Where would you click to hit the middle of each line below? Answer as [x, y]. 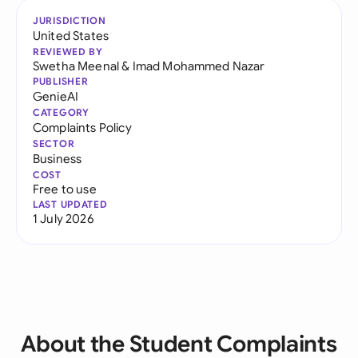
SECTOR [54, 143]
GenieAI [56, 96]
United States [71, 36]
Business [58, 159]
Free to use [65, 189]
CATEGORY [61, 112]
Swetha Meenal [76, 66]
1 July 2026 [63, 219]
